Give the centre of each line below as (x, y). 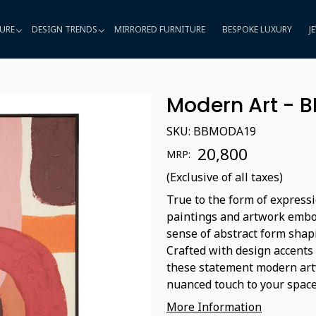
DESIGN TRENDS (64, 29)
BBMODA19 (225, 131)
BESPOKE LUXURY (257, 29)
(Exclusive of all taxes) (225, 177)
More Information (214, 307)
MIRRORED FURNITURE (159, 29)
